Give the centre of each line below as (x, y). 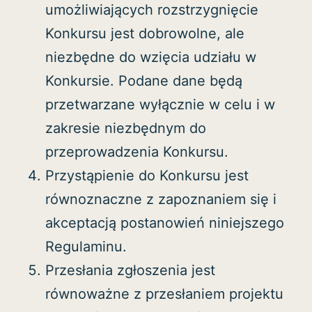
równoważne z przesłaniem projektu (164, 294)
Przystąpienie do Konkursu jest (147, 175)
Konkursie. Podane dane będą (144, 80)
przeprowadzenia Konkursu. (137, 151)
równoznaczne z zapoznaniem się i (161, 199)
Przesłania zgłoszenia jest (130, 270)
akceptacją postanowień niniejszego (165, 223)
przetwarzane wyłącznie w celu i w (160, 104)
